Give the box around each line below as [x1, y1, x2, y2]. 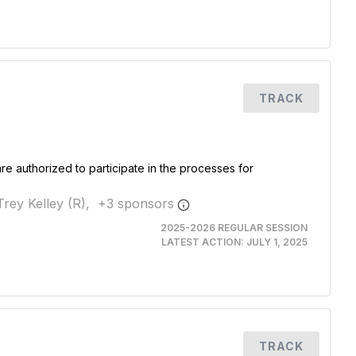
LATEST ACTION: [161, 236, 246, 248]
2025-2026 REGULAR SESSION [160, 222, 308, 234]
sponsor [113, 195, 168, 211]
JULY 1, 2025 [246, 236, 308, 248]
